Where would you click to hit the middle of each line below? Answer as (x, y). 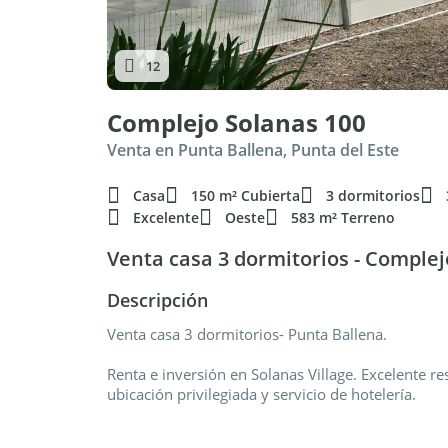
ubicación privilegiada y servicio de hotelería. (261, 394)
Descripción (157, 300)
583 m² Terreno (343, 217)
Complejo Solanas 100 (236, 122)
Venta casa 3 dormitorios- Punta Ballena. (247, 334)
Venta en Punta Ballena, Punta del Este (253, 150)
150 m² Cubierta (245, 195)
